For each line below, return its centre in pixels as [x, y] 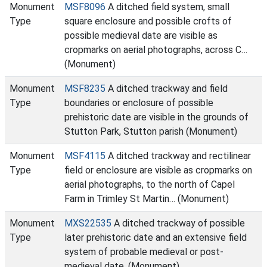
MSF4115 [85, 156]
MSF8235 [85, 89]
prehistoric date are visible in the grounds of [156, 117]
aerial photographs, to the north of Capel [150, 184]
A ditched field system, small [167, 7]
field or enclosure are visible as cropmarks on [158, 170]
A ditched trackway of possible [178, 223]
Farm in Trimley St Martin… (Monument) [147, 199]
